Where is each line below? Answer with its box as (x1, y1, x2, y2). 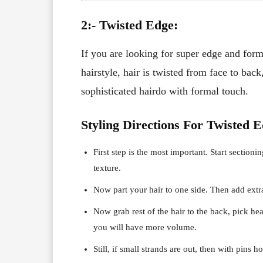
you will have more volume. (93, 222, 197, 232)
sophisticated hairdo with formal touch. (81, 85, 248, 97)
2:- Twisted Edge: (81, 17, 178, 32)
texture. (93, 163, 121, 173)
